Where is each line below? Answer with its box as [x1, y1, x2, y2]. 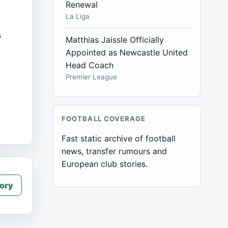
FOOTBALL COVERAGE [62, 115, 146, 123]
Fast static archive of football [62, 133, 176, 144]
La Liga [66, 12, 90, 20]
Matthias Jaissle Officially [66, 35, 164, 45]
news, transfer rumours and [62, 146, 167, 156]
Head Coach [66, 60, 114, 70]
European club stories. [62, 159, 148, 169]
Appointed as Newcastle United [66, 47, 188, 58]
